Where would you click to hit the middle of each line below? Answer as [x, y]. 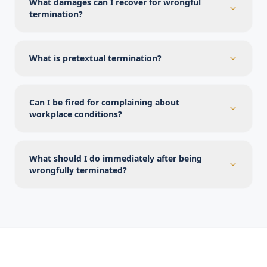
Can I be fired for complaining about [104, 102]
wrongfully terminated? [78, 170]
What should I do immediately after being [116, 158]
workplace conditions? [76, 114]
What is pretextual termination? [95, 58]
